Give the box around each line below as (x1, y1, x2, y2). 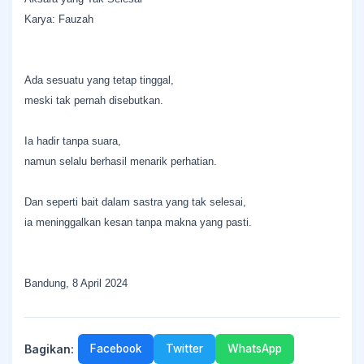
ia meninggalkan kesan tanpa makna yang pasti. (24, 216, 252, 228)
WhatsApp (227, 342, 282, 355)
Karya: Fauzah (24, 13, 93, 25)
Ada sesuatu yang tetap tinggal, (24, 74, 174, 86)
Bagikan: (24, 341, 74, 356)
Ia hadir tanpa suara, (24, 135, 121, 147)
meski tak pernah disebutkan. (24, 94, 163, 106)
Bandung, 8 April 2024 (24, 277, 128, 289)
